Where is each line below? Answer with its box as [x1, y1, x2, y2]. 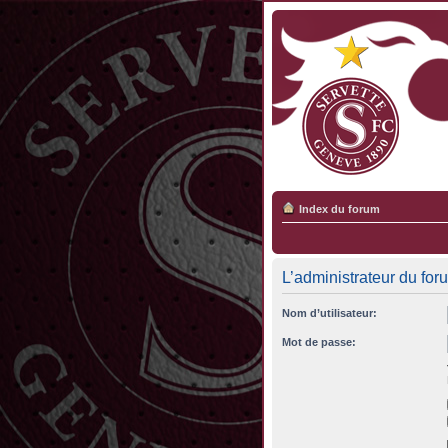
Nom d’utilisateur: [282, 307, 377, 319]
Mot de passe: [282, 336, 356, 348]
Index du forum [299, 203, 380, 215]
